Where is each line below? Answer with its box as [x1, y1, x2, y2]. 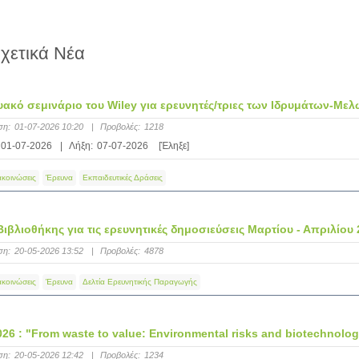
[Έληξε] [158, 140, 189, 151]
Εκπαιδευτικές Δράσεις [82, 173, 163, 182]
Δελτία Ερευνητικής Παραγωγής [82, 277, 197, 286]
